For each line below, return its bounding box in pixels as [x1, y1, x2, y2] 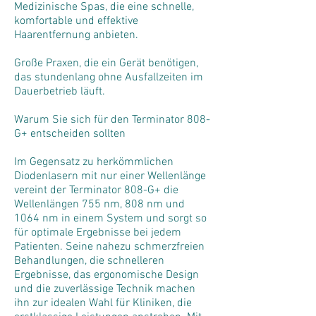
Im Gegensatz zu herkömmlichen [14, 155, 174, 169]
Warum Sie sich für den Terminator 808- [14, 113, 210, 127]
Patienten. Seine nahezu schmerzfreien [14, 240, 205, 254]
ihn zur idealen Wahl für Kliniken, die [14, 296, 192, 310]
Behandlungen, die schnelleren [14, 254, 164, 268]
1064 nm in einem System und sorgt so [14, 212, 207, 226]
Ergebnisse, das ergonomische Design [14, 268, 199, 282]
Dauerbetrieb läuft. [14, 85, 105, 99]
